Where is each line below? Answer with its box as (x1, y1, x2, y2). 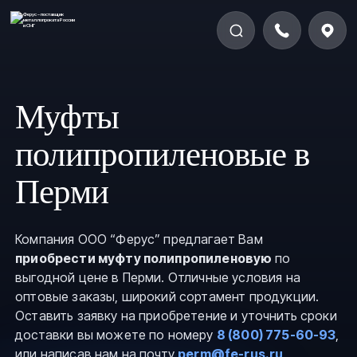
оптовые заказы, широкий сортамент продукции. (15, 288, 320, 305)
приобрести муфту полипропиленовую (15, 250, 275, 267)
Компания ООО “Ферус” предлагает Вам (15, 231, 263, 248)
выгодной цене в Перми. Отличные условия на (15, 269, 300, 286)
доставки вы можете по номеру (15, 327, 217, 343)
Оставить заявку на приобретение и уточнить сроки (15, 308, 337, 324)
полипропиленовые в (15, 135, 310, 174)
